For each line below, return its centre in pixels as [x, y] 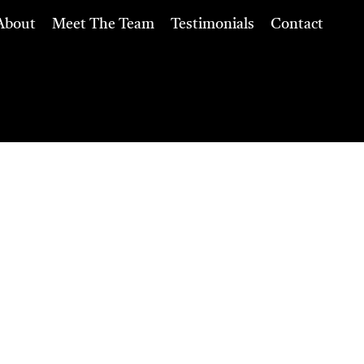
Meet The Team [103, 24]
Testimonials [212, 24]
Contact [297, 24]
